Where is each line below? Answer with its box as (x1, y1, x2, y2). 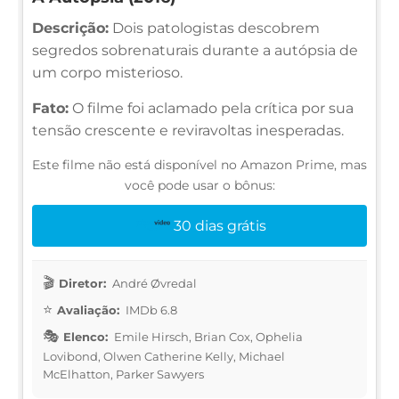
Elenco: (63, 329, 108, 344)
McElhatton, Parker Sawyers (43, 366, 204, 381)
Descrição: (32, 19, 109, 37)
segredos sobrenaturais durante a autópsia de (32, 41, 358, 59)
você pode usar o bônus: (124, 176, 275, 193)
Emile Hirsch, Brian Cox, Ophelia (111, 329, 303, 344)
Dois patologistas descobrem (109, 19, 320, 37)
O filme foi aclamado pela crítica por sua (69, 99, 354, 117)
